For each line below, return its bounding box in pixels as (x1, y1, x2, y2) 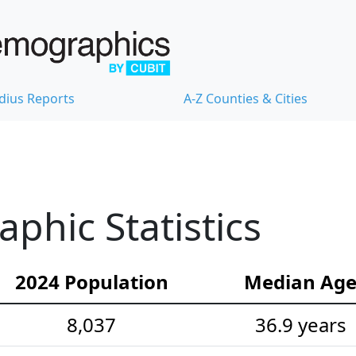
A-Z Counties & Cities (184, 89, 308, 107)
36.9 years (254, 311, 346, 338)
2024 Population (14, 268, 168, 295)
